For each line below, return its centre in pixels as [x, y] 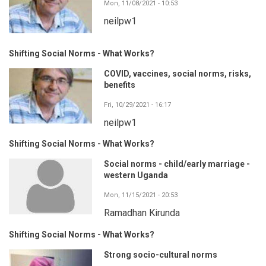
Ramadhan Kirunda [142, 213]
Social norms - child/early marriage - [177, 164]
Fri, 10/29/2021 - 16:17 [137, 105]
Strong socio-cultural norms [161, 254]
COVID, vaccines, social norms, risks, [178, 74]
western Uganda [136, 175]
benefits [120, 85]
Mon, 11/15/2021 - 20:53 [141, 195]
